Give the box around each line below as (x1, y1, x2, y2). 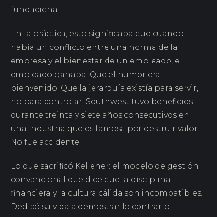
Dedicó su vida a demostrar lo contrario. (11, 202, 171, 212)
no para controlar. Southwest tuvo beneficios (11, 96, 193, 106)
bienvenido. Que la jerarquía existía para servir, (11, 83, 199, 93)
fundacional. (11, 4, 62, 14)
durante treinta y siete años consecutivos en (11, 110, 190, 120)
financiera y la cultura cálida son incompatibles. (11, 188, 203, 198)
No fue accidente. (11, 137, 81, 147)
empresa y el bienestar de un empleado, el (11, 56, 183, 65)
